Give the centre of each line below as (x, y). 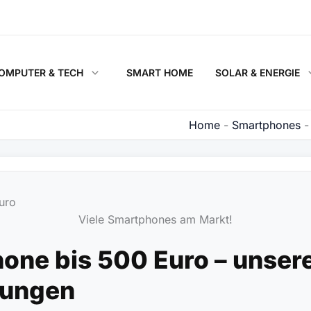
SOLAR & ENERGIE (257, 73)
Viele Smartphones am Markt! (155, 219)
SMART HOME (159, 73)
